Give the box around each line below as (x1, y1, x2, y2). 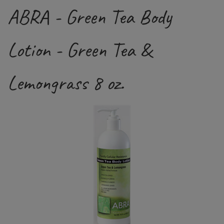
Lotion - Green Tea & (7, 37, 151, 62)
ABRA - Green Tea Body (7, 4, 171, 29)
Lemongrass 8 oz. (7, 70, 124, 95)
